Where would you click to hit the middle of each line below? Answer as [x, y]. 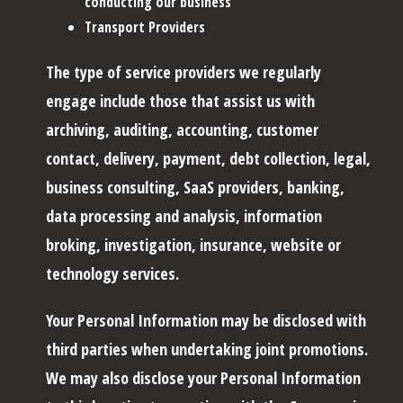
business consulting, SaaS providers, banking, [195, 187]
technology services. [112, 273]
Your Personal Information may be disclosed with [206, 320]
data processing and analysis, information [184, 215]
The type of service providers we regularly [184, 72]
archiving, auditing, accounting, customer [182, 129]
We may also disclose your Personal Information [203, 377]
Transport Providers [145, 27]
